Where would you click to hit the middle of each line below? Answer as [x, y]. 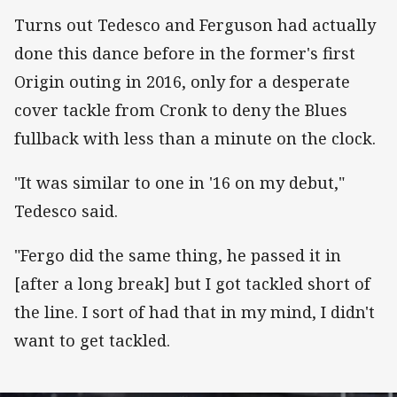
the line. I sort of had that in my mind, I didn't [195, 312]
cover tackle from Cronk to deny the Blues [181, 109]
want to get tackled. [92, 341]
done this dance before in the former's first [185, 53]
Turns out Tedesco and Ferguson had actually [195, 24]
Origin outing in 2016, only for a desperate [182, 81]
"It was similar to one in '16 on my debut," [179, 183]
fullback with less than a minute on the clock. [195, 138]
